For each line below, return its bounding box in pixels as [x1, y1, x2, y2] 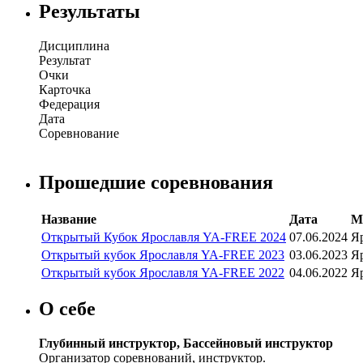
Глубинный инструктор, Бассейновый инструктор [39, 336, 333, 351]
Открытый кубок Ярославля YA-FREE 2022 [41, 265, 284, 280]
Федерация [39, 96, 100, 111]
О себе [39, 298, 96, 320]
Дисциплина [39, 38, 109, 53]
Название [41, 211, 96, 226]
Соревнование [39, 126, 119, 140]
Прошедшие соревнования [39, 171, 273, 193]
